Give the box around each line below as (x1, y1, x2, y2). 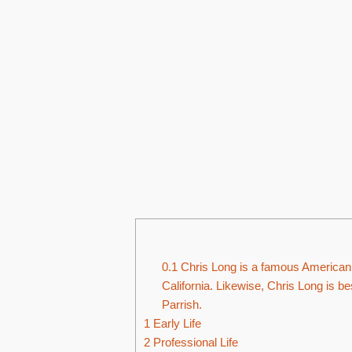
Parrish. (161, 298, 202, 312)
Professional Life (150, 335, 238, 350)
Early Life (150, 317, 201, 331)
